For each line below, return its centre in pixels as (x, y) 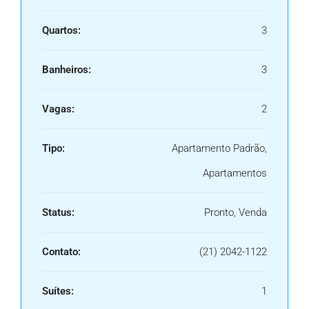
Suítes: (58, 291)
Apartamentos (235, 173)
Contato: (61, 252)
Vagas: (58, 109)
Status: (58, 213)
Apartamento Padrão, (219, 149)
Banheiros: (67, 70)
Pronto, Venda (236, 213)
